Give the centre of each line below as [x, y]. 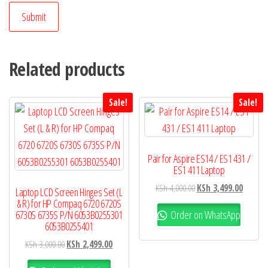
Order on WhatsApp [205, 214]
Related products [67, 69]
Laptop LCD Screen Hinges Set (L [69, 192]
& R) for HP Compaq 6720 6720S [69, 204]
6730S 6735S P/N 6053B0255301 [69, 215]
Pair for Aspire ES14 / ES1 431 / [199, 159]
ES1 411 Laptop [199, 170]
